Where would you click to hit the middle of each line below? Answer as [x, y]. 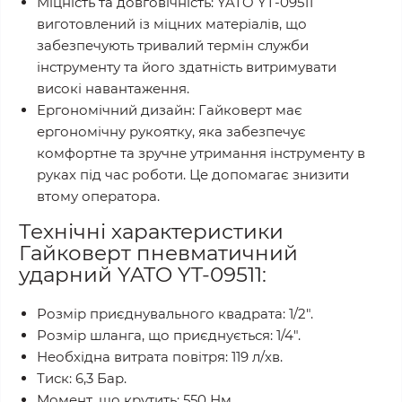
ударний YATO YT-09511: [143, 275]
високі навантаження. [113, 89]
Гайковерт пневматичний [158, 253]
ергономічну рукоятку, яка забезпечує [171, 132]
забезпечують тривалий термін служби [173, 46]
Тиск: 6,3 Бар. [82, 379]
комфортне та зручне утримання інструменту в [201, 153]
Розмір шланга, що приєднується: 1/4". [169, 336]
